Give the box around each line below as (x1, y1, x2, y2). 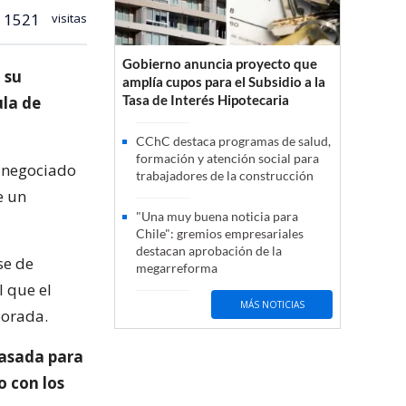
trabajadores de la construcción (136, 168, 314, 184)
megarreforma (136, 260, 217, 276)
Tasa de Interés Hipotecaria (122, 92, 289, 109)
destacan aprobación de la (136, 243, 282, 259)
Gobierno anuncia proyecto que (122, 55, 317, 72)
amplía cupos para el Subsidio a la (122, 73, 325, 91)
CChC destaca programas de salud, (136, 133, 331, 150)
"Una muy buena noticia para (136, 208, 298, 225)
